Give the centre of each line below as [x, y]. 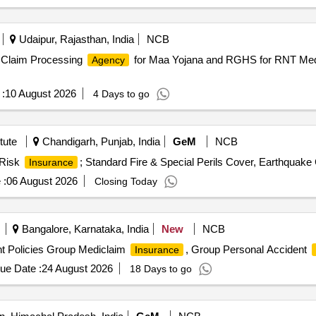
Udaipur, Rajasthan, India [75, 39]
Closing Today [126, 181]
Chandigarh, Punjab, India [99, 141]
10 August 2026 [40, 93]
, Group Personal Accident [247, 249]
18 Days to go [160, 269]
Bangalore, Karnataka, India [84, 229]
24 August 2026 [77, 268]
